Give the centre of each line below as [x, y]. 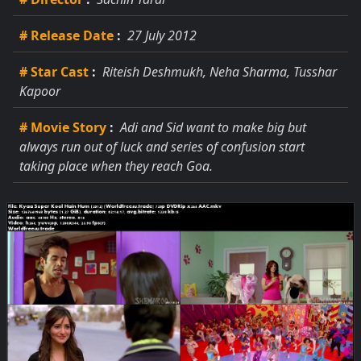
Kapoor [40, 91]
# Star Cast [54, 72]
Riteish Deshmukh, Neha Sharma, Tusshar [218, 72]
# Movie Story [63, 127]
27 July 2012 [160, 35]
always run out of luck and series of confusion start [162, 147]
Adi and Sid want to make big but [212, 127]
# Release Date [66, 35]
